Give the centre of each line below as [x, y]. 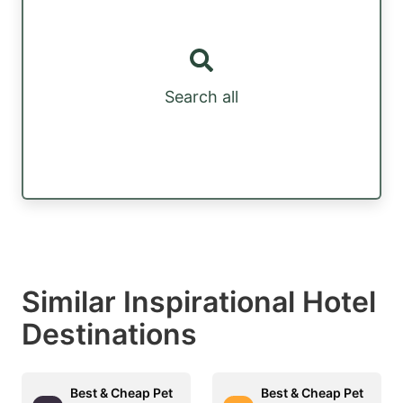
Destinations [109, 334]
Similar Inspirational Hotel [199, 301]
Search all [201, 97]
